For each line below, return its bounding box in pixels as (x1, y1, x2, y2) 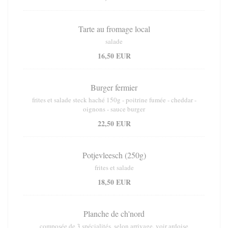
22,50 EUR (97, 118, 131, 129)
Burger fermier (91, 82, 137, 93)
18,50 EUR (97, 177, 131, 188)
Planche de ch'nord (83, 208, 145, 219)
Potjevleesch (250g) (82, 150, 146, 161)
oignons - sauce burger (83, 104, 145, 114)
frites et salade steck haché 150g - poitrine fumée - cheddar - (32, 95, 196, 105)
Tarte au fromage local (78, 23, 150, 35)
